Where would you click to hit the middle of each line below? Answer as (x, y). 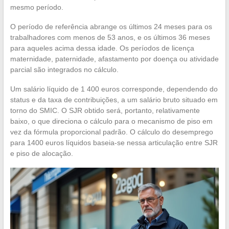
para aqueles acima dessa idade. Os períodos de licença (102, 48)
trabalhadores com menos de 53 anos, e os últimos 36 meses (110, 37)
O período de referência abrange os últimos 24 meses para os (111, 26)
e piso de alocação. (41, 153)
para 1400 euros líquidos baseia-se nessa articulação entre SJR (114, 142)
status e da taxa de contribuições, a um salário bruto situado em (114, 99)
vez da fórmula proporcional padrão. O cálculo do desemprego (111, 132)
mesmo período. (37, 7)
